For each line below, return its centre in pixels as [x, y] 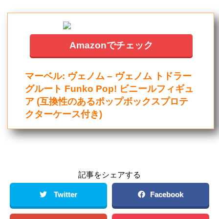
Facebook [167, 195]
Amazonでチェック [111, 45]
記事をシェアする [109, 175]
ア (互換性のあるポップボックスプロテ [107, 101]
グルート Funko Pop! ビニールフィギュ [109, 88]
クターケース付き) [64, 114]
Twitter [66, 195]
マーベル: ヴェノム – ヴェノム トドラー [109, 76]
